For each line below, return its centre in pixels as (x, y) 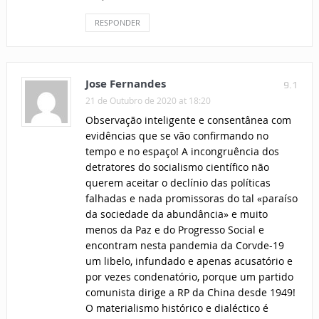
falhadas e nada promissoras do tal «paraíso (191, 199)
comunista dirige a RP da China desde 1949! (190, 293)
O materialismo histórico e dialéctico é (177, 308)
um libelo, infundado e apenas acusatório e (189, 261)
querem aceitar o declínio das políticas (178, 183)
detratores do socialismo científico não (177, 167)
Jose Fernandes (125, 84)
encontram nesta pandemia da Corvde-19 (184, 246)
